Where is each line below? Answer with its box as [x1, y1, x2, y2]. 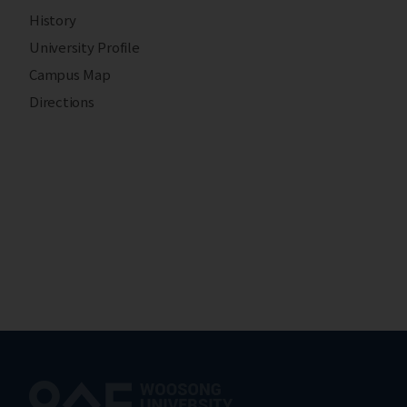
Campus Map [29, 65, 111, 84]
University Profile [29, 37, 140, 57]
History [29, 10, 76, 30]
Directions [29, 92, 94, 112]
